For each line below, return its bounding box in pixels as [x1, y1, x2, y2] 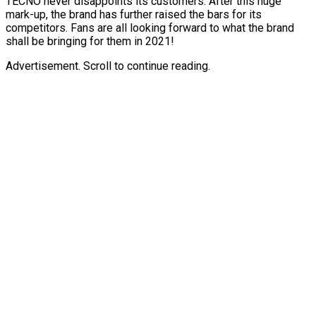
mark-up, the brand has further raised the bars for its [6, 7, 262, 21]
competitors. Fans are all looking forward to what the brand [6, 20, 294, 35]
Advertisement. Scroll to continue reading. [6, 59, 210, 73]
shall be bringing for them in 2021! [6, 34, 174, 48]
